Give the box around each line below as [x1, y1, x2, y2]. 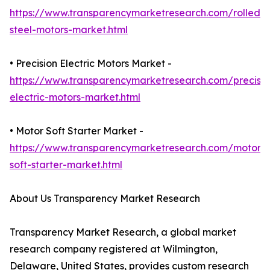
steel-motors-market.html [10, 24, 128, 36]
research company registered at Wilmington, [10, 243, 218, 256]
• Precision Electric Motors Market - [10, 57, 172, 70]
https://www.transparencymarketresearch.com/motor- [10, 142, 265, 154]
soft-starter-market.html [10, 159, 122, 171]
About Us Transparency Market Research [10, 192, 200, 205]
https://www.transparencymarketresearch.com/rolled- [10, 7, 265, 19]
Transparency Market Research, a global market [10, 226, 236, 239]
